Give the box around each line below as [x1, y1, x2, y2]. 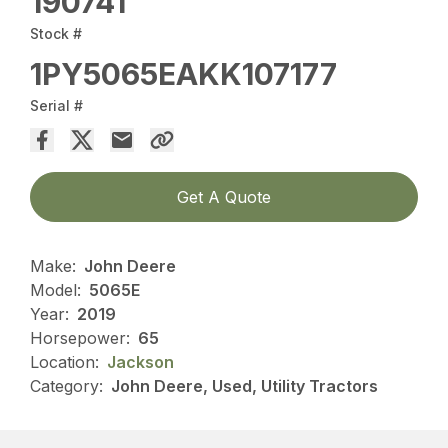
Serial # [30, 96, 84, 114]
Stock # [30, 24, 83, 42]
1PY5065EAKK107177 [30, 55, 338, 92]
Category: [30, 375, 104, 396]
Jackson [107, 351, 175, 372]
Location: [30, 351, 100, 372]
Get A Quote [177, 186, 271, 207]
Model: [30, 279, 82, 300]
